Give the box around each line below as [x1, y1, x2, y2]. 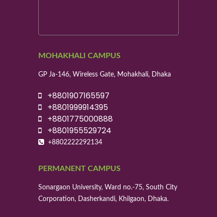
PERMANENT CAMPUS [38, 165, 121, 173]
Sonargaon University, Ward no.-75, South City [38, 184, 177, 191]
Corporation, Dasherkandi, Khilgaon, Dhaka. [38, 196, 169, 203]
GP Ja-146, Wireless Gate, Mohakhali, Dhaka [38, 71, 171, 78]
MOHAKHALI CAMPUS [38, 52, 121, 60]
